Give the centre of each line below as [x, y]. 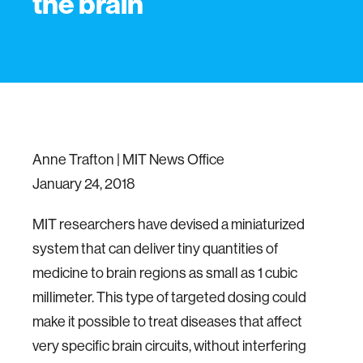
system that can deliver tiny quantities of [155, 248]
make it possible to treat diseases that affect [167, 321]
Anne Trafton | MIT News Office [130, 159]
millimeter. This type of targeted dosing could [169, 297]
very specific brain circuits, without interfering [169, 346]
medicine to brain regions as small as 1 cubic [165, 273]
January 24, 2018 [84, 184]
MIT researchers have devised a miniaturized [169, 224]
